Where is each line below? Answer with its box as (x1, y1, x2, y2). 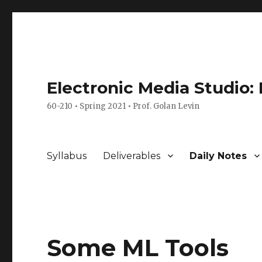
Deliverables (103, 150, 161, 161)
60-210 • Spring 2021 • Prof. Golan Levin (47, 101, 200, 111)
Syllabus (47, 150, 87, 161)
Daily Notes (189, 150, 247, 161)
